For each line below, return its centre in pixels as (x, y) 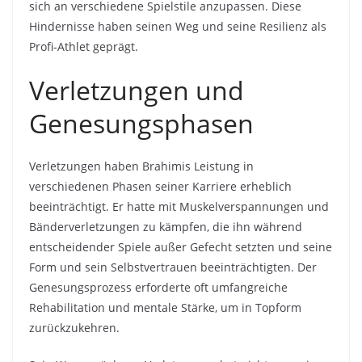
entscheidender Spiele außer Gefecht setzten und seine (181, 246)
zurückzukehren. (74, 327)
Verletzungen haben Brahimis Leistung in (141, 166)
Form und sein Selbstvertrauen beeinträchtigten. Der (173, 267)
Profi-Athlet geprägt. (84, 46)
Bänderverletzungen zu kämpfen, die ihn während (166, 226)
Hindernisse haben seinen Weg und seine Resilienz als (178, 26)
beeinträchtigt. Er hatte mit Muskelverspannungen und (179, 206)
